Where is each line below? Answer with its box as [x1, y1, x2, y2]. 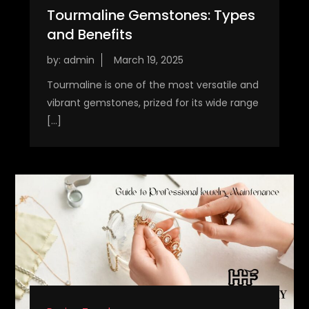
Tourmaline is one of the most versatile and [46, 77, 259, 92]
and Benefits [46, 24, 132, 44]
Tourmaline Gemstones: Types [46, 5, 255, 25]
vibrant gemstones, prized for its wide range [46, 95, 259, 110]
